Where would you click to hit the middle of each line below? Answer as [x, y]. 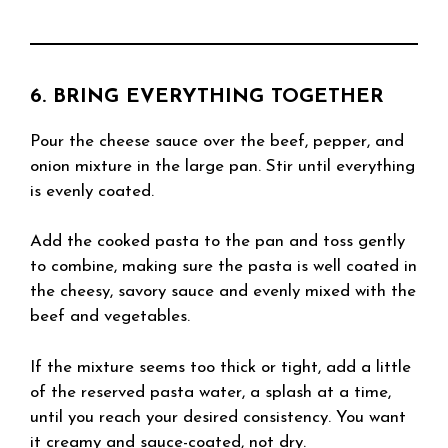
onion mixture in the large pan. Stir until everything [222, 166]
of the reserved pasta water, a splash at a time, [210, 392]
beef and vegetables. [110, 316]
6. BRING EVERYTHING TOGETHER [207, 96]
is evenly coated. [92, 191]
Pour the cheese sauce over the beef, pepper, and [217, 141]
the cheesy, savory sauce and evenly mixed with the [223, 291]
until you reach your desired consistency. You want [218, 417]
